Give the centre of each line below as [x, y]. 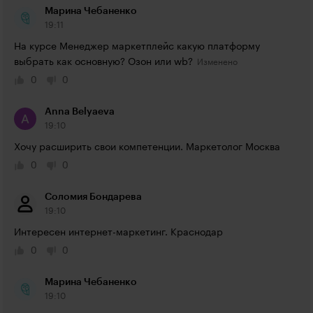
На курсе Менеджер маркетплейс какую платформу [137, 47]
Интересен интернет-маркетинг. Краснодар [118, 233]
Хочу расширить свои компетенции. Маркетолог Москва [147, 147]
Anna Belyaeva [80, 112]
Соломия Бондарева [93, 197]
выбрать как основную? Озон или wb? [103, 62]
